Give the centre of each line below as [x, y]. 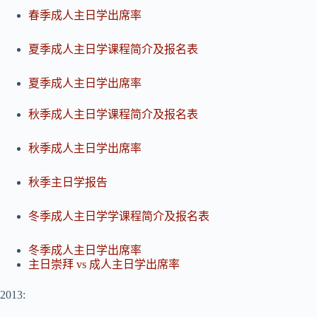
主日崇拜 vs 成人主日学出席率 [104, 265]
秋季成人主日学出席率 [85, 149]
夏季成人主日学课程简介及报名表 [113, 50]
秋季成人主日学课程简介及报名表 [113, 115]
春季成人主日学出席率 [85, 16]
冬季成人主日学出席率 [85, 250]
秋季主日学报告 [68, 183]
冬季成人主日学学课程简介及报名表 [119, 217]
